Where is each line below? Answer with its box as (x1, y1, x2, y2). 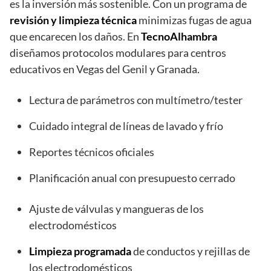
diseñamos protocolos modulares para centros (10, 46, 226, 60)
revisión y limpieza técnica (10, 13, 137, 27)
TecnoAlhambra (141, 30, 217, 44)
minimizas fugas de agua (137, 13, 252, 27)
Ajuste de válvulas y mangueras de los (29, 202, 204, 216)
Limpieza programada (29, 244, 131, 258)
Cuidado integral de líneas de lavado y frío (29, 119, 223, 133)
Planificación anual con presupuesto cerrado (29, 171, 235, 185)
